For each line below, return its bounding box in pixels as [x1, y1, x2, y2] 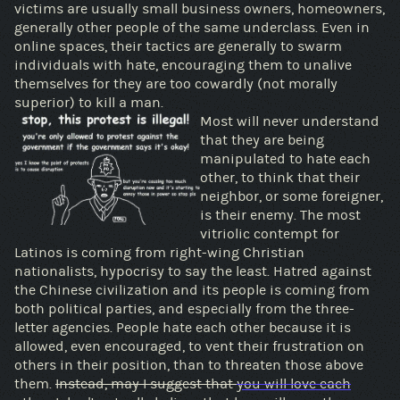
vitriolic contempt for [200, 225, 339, 242]
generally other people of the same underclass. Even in [14, 19, 204, 36]
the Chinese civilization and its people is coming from [14, 281, 39, 298]
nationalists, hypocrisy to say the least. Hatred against [14, 262, 371, 279]
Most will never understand [200, 112, 379, 129]
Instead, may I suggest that [55, 375, 237, 392]
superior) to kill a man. [14, 94, 163, 111]
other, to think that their [200, 169, 360, 186]
